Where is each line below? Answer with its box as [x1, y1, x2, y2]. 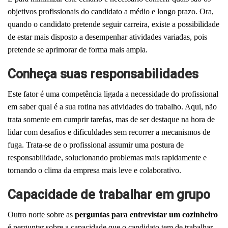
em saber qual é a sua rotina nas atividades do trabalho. [8, 102, 185, 111]
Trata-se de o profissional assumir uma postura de [26, 140, 184, 149]
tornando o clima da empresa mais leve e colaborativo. [8, 165, 181, 175]
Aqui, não [185, 102, 217, 111]
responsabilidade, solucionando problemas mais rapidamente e [8, 153, 207, 162]
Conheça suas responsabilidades [8, 66, 198, 81]
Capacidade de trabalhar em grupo [8, 187, 210, 202]
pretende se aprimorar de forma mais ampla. [8, 45, 148, 54]
